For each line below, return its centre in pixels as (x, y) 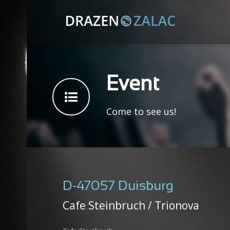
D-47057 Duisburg (118, 186)
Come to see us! (141, 111)
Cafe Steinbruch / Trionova (131, 205)
